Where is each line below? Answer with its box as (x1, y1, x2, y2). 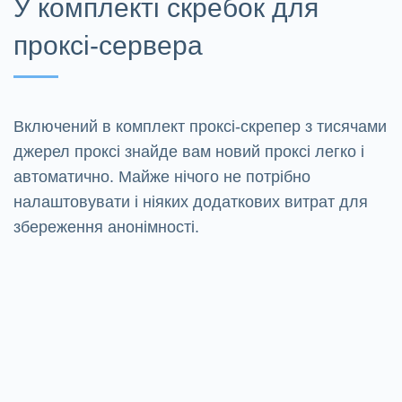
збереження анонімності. (13, 218, 199, 237)
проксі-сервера (13, 31, 203, 61)
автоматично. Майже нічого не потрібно (13, 168, 310, 187)
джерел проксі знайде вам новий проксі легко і (13, 143, 364, 162)
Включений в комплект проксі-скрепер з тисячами (13, 118, 387, 136)
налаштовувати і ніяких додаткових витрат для (13, 193, 368, 212)
